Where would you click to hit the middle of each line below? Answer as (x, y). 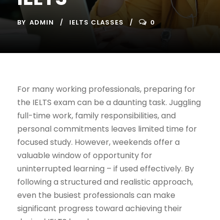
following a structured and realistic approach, (105, 182)
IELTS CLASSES (96, 23)
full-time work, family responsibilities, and (96, 116)
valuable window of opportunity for (85, 156)
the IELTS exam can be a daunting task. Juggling (109, 103)
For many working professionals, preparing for (106, 89)
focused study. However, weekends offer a (98, 142)
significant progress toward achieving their (100, 209)
